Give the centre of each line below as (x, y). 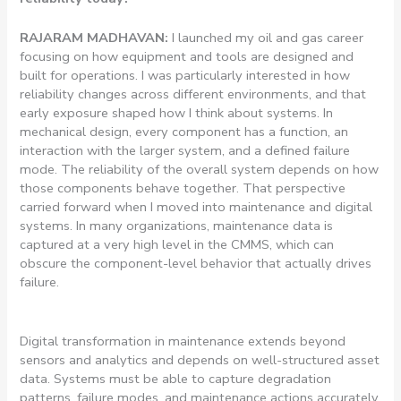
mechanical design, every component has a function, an (184, 132)
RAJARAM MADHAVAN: (94, 38)
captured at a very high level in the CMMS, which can (177, 245)
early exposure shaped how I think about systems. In (177, 113)
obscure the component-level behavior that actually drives (196, 264)
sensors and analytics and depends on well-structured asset (200, 359)
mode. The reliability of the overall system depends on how (200, 170)
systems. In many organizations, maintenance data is (177, 226)
